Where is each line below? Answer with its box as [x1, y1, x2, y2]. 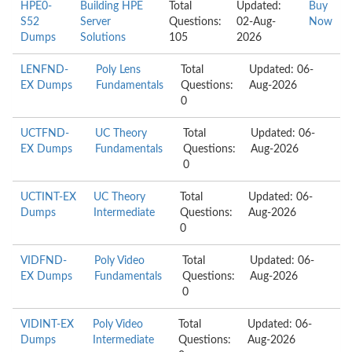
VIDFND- [20, 255, 67, 266]
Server [80, 16, 112, 27]
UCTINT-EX [20, 192, 76, 203]
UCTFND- [20, 128, 69, 139]
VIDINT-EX [20, 319, 74, 330]
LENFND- [20, 64, 68, 75]
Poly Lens [96, 64, 141, 75]
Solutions [80, 32, 126, 43]
